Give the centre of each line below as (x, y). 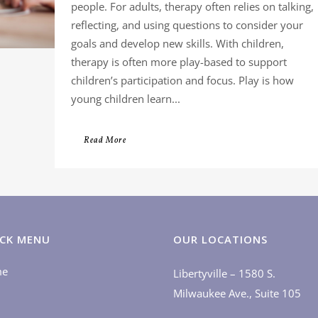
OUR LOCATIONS (220, 239)
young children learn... (125, 99)
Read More (105, 141)
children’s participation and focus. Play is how (182, 80)
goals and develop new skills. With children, (177, 43)
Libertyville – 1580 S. (224, 273)
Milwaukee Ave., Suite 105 (237, 293)
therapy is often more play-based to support (179, 62)
